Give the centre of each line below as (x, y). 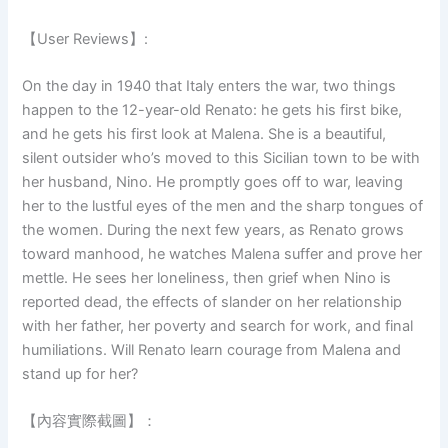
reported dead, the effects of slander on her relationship (212, 302)
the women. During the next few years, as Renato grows (213, 230)
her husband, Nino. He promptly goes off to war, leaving (213, 182)
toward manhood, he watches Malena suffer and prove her (222, 254)
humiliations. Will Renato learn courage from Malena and (212, 350)
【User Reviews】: (85, 38)
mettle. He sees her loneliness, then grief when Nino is (207, 278)
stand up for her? (80, 374)
